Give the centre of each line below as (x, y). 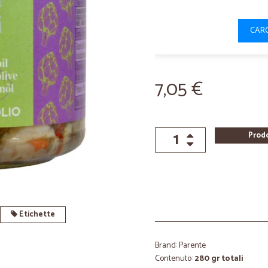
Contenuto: (175, 259)
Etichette (36, 214)
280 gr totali (219, 259)
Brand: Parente (180, 246)
